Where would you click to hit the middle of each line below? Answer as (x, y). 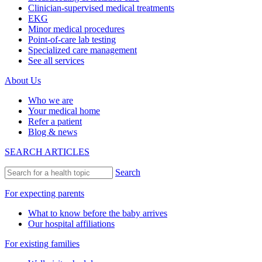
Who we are (51, 100)
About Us (23, 80)
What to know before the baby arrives (98, 213)
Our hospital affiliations (71, 223)
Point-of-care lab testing (72, 39)
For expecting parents (44, 193)
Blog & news (53, 132)
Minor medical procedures (76, 29)
